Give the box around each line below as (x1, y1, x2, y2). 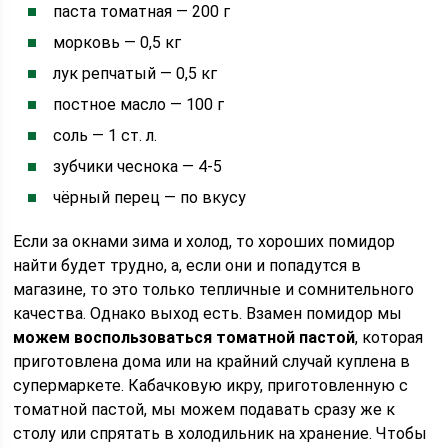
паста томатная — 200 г (53, 2, 231, 21)
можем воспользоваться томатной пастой (13, 328, 356, 347)
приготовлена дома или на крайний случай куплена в (13, 352, 411, 371)
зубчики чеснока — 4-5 (53, 157, 223, 176)
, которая (355, 328, 424, 347)
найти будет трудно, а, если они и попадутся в (13, 256, 362, 275)
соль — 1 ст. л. (53, 126, 158, 145)
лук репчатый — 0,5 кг (53, 64, 218, 83)
